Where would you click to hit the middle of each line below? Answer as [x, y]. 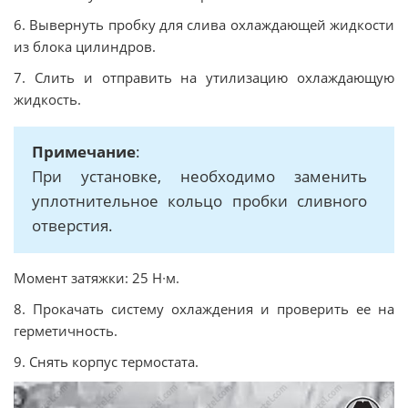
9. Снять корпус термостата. [106, 362]
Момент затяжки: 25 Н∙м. [97, 278]
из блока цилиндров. [85, 46]
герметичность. [66, 331]
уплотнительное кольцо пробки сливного [199, 201]
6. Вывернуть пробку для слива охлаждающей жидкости [204, 25]
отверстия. [72, 225]
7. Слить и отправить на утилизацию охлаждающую [204, 77]
